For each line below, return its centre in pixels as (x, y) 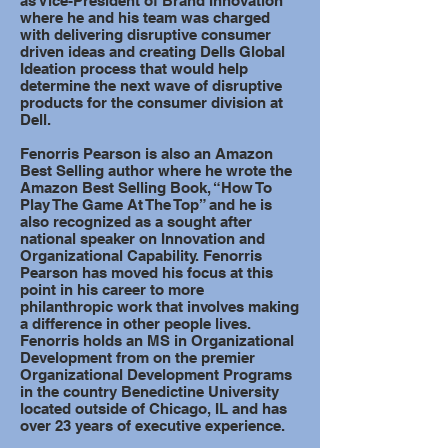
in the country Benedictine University (149, 391)
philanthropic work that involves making (159, 306)
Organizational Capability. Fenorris (141, 255)
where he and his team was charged (145, 17)
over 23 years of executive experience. (152, 425)
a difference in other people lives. (135, 323)
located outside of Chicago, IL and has (153, 408)
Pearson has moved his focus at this (146, 272)
